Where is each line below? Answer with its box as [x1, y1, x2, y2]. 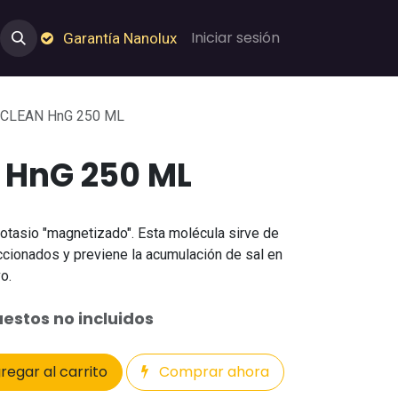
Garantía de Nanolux [163, 28, 308, 48]
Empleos [89, 28, 150, 48]
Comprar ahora [155, 362, 269, 382]
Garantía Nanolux [63, 28, 177, 47]
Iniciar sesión [191, 28, 280, 48]
